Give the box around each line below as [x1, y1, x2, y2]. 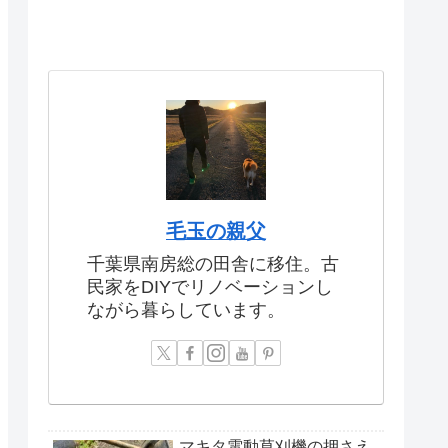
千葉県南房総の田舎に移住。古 [87, 253, 339, 274]
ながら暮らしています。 [87, 299, 285, 320]
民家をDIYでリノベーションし [87, 276, 333, 297]
